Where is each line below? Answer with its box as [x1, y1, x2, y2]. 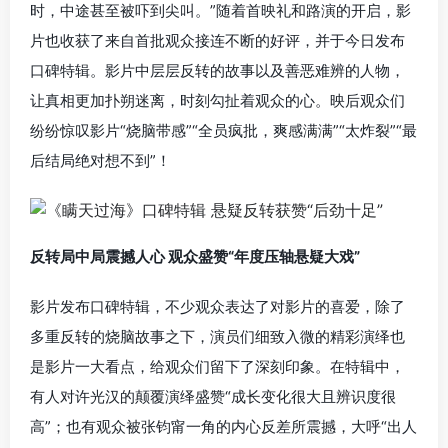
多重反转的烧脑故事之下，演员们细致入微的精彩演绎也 [30, 326, 405, 346]
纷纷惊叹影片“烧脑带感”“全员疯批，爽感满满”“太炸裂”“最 [30, 121, 417, 140]
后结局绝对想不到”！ [30, 151, 171, 170]
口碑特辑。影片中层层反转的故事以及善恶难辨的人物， [30, 61, 405, 80]
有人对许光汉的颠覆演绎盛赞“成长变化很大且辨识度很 [30, 386, 396, 406]
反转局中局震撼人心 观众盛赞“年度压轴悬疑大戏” [30, 246, 360, 266]
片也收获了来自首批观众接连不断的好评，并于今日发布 [30, 31, 405, 50]
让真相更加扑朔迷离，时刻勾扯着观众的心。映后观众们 [30, 91, 405, 110]
